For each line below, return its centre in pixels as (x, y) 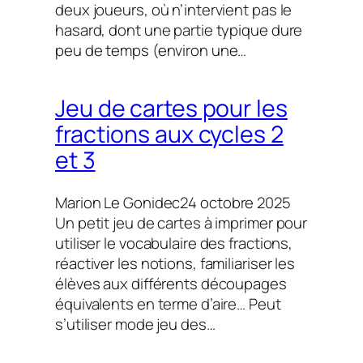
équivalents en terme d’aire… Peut (168, 303)
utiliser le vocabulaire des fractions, (174, 243)
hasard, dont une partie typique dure (179, 30)
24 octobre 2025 (235, 202)
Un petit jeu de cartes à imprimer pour (181, 222)
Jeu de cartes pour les (171, 109)
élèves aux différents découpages (171, 283)
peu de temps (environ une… (151, 50)
